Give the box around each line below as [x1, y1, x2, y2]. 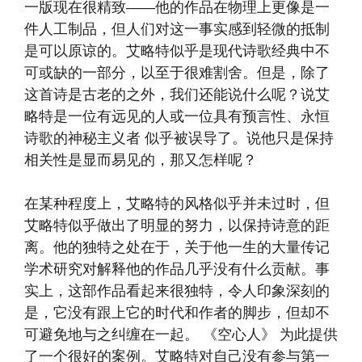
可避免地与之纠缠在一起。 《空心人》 [24, 325, 276, 345]
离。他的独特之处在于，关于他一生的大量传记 [24, 238, 330, 258]
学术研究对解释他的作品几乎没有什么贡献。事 [24, 259, 330, 280]
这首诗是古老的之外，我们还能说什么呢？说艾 [24, 85, 330, 105]
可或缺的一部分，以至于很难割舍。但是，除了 [24, 63, 330, 83]
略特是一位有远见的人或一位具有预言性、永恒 [24, 107, 330, 127]
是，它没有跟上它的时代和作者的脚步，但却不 [24, 303, 330, 323]
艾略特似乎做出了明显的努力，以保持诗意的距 [24, 216, 330, 236]
